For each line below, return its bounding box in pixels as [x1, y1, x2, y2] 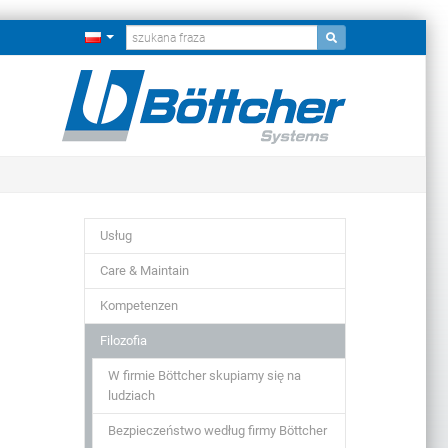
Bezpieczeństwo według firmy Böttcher [107, 423, 327, 438]
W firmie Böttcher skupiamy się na [107, 368, 301, 383]
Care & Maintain [99, 263, 189, 278]
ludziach [107, 388, 155, 403]
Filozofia [99, 333, 147, 348]
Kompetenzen [99, 298, 178, 313]
